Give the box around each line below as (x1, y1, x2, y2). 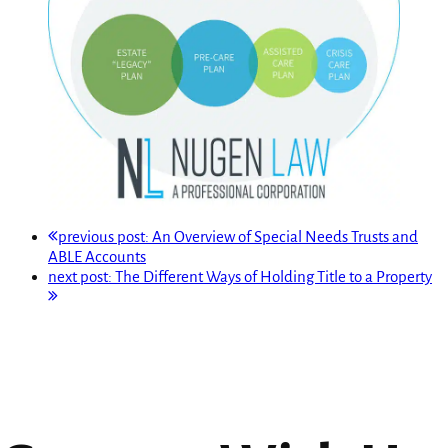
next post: (48, 267, 115, 285)
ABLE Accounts (48, 247, 146, 265)
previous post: (58, 227, 152, 245)
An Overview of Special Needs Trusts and (152, 227, 418, 245)
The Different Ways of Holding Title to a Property (115, 267, 432, 285)
